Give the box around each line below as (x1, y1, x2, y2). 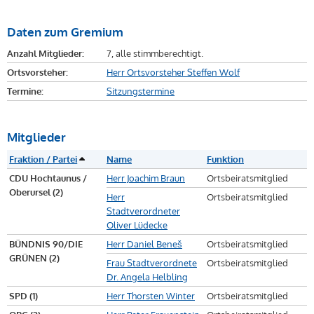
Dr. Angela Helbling (107, 271, 188, 283)
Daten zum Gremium (7, 23, 123, 39)
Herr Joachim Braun (107, 172, 185, 184)
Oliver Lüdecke (107, 219, 168, 231)
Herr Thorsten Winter (107, 290, 195, 302)
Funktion (207, 153, 244, 165)
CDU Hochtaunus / (9, 172, 88, 184)
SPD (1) (9, 290, 39, 302)
